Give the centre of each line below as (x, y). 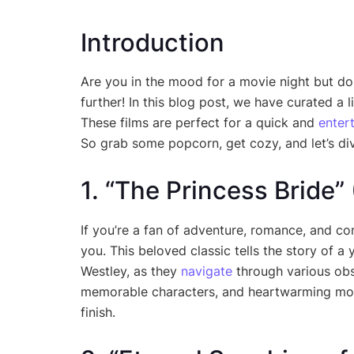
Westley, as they (131, 271)
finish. (98, 312)
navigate (207, 271)
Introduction (153, 42)
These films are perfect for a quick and (200, 123)
